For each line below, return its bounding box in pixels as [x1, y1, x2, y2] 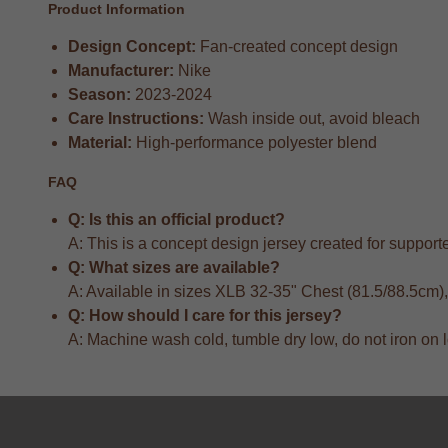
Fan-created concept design [196, 38, 398, 56]
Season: [68, 86, 131, 104]
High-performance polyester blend [132, 134, 377, 152]
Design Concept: [68, 38, 196, 56]
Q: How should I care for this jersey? [68, 307, 342, 325]
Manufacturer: [68, 62, 174, 80]
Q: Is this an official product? [68, 211, 285, 229]
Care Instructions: [68, 110, 204, 128]
